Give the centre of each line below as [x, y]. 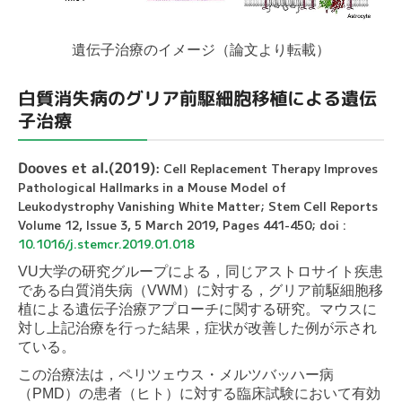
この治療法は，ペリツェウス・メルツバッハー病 [176, 374]
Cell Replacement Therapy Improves [271, 168]
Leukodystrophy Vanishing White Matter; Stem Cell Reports [198, 205]
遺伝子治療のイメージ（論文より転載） [201, 49]
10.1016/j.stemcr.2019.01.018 [106, 243]
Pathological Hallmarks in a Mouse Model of [152, 187]
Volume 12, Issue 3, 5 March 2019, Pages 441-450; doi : [182, 224]
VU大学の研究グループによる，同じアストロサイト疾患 [201, 271]
